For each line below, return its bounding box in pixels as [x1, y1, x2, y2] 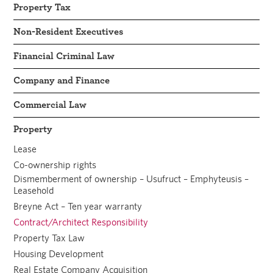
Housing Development [13, 247, 104, 260]
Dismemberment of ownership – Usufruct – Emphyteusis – [13, 172, 249, 185]
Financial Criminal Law [13, 51, 115, 61]
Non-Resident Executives [13, 26, 124, 37]
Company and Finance [13, 75, 110, 85]
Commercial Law [13, 99, 87, 110]
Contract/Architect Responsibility [13, 216, 149, 228]
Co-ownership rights [13, 158, 97, 171]
